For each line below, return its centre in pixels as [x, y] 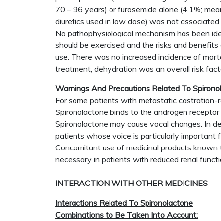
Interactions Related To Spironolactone [124, 203]
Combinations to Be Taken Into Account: [127, 215]
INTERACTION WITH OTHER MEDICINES [131, 183]
